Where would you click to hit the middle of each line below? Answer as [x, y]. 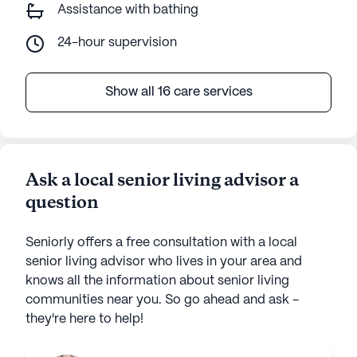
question [62, 203]
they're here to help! [84, 319]
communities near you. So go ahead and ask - [162, 300]
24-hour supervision [117, 42]
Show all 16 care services [178, 92]
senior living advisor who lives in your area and [164, 261]
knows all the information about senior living [157, 280]
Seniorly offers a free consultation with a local [161, 242]
